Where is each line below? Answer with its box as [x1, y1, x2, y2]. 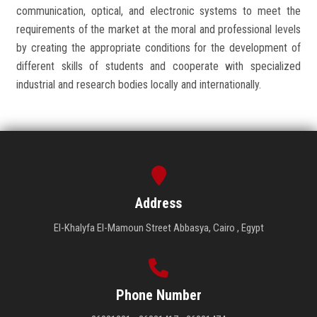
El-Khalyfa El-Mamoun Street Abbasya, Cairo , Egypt [53, 221, 264, 234]
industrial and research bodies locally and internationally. [16, 77, 261, 91]
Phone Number [115, 286, 202, 304]
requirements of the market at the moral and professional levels [16, 22, 301, 36]
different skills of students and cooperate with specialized [16, 59, 301, 73]
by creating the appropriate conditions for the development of [16, 40, 301, 54]
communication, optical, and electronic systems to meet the [16, 4, 301, 18]
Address [135, 194, 182, 212]
